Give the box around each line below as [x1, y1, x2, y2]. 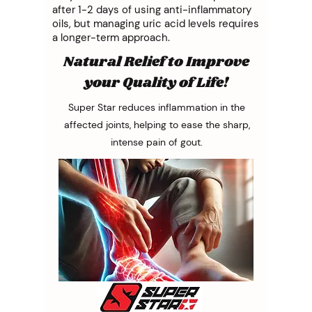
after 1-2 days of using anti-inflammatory [52, 2, 251, 17]
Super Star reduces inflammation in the [68, 100, 245, 114]
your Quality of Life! [84, 72, 228, 93]
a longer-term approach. [52, 30, 170, 45]
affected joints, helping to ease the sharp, [63, 118, 250, 131]
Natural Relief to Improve [63, 51, 249, 72]
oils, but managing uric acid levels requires [52, 16, 259, 31]
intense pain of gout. [111, 135, 203, 148]
